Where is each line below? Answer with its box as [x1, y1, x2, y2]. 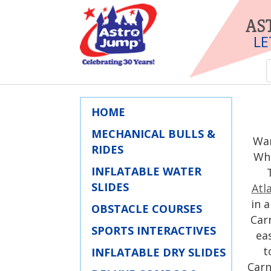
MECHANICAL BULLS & [91, 126, 215, 141]
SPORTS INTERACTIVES [91, 223, 216, 238]
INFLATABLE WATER [91, 164, 201, 178]
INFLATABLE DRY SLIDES [91, 245, 226, 260]
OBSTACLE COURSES [91, 201, 202, 216]
